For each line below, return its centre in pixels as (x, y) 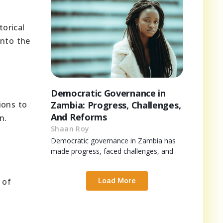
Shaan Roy (70, 128)
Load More (117, 180)
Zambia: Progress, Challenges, (116, 105)
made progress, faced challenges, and (112, 151)
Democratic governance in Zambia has (113, 140)
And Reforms (79, 117)
